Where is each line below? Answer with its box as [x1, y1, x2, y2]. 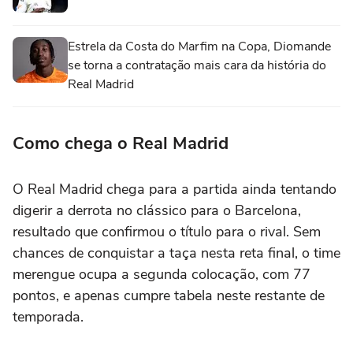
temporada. [13, 307, 84, 326]
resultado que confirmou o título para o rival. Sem [13, 221, 321, 241]
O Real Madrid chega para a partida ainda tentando [13, 179, 336, 199]
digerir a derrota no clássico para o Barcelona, [13, 200, 301, 220]
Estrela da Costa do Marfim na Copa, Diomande [68, 37, 331, 55]
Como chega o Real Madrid [13, 131, 229, 155]
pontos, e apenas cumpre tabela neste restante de [13, 285, 325, 305]
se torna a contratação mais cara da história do [68, 56, 326, 74]
